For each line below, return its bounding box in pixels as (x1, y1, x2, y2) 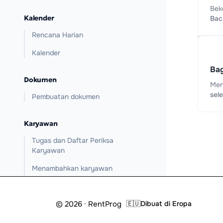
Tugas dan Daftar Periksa (32, 136, 113, 145)
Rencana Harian (32, 30, 83, 39)
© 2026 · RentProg (56, 199, 121, 209)
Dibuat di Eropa (140, 199, 192, 208)
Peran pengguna (32, 182, 85, 191)
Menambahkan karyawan (32, 164, 112, 173)
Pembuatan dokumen (32, 92, 100, 101)
